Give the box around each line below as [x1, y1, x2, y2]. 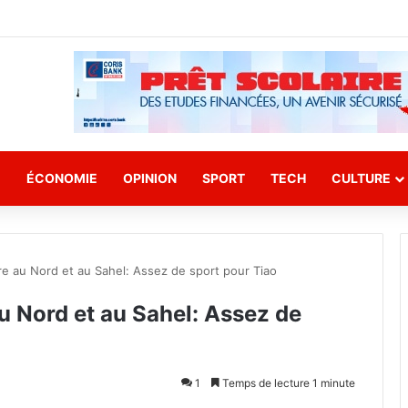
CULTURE [331, 170, 391, 186]
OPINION [123, 170, 177, 186]
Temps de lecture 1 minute [219, 376, 355, 390]
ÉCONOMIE [26, 170, 97, 186]
